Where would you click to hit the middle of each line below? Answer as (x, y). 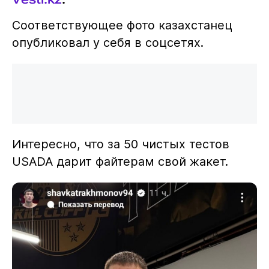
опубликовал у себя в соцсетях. (107, 42)
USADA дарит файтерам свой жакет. (120, 161)
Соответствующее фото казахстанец (122, 25)
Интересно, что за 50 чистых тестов (120, 144)
